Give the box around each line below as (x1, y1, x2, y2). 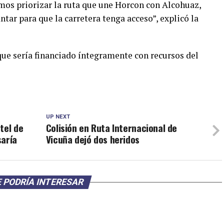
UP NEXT (45, 113, 70, 120)
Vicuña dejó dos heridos (45, 132, 139, 146)
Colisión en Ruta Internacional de (45, 120, 177, 135)
